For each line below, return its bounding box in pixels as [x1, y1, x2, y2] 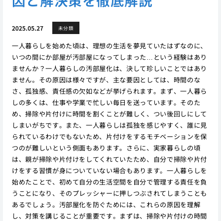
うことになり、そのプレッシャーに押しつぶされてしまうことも [11, 188, 207, 198]
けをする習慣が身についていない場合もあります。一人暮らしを [11, 166, 207, 176]
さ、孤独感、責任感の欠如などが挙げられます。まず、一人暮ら [11, 86, 207, 96]
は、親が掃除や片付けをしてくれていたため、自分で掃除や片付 [11, 154, 207, 164]
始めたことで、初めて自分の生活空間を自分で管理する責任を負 [11, 177, 207, 187]
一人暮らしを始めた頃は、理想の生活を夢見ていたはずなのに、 [11, 41, 207, 51]
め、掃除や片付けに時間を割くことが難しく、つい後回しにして [11, 109, 207, 119]
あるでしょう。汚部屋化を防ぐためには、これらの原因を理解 [11, 200, 201, 210]
